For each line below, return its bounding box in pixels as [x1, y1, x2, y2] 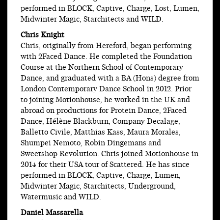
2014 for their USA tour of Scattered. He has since [21, 160, 190, 170]
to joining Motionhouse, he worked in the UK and [21, 95, 190, 106]
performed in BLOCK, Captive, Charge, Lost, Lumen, [21, 3, 199, 14]
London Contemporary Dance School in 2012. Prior [21, 84, 192, 95]
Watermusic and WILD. [21, 192, 101, 203]
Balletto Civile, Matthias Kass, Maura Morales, [21, 127, 181, 138]
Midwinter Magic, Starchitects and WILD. [21, 14, 164, 25]
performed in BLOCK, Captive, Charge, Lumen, [21, 170, 181, 181]
